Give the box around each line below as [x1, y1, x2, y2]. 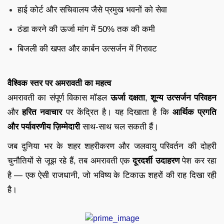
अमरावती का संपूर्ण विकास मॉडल [7, 92, 110, 102]
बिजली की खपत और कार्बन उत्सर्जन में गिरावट [17, 43, 157, 53]
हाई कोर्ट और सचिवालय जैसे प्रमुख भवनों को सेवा [17, 4, 167, 14]
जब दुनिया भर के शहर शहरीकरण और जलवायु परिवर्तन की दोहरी [7, 141, 216, 151]
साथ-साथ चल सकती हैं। [80, 121, 158, 131]
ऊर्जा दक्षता [110, 92, 145, 102]
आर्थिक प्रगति [172, 107, 217, 117]
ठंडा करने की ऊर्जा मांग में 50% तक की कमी [17, 24, 155, 34]
